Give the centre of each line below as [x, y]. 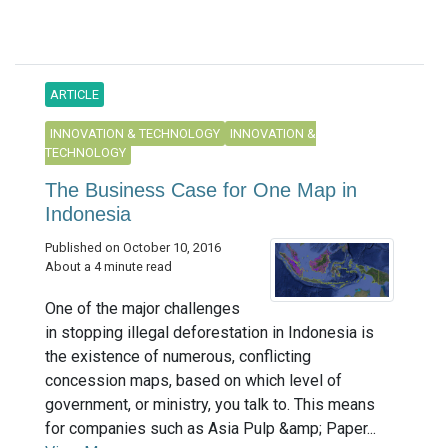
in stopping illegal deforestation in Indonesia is [209, 333]
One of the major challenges [142, 309]
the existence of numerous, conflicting [178, 357]
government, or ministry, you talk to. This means [210, 405]
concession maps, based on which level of [193, 381]
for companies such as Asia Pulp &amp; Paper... [210, 429]
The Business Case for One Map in [201, 190]
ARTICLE [74, 95]
